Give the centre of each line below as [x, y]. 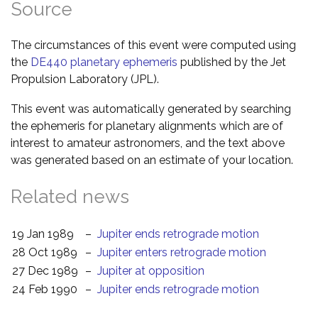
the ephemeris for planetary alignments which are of [147, 126]
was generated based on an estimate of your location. [152, 160]
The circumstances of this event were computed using [153, 45]
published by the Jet [232, 62]
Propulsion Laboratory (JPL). [85, 79]
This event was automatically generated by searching [151, 109]
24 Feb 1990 [45, 289]
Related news [70, 196]
